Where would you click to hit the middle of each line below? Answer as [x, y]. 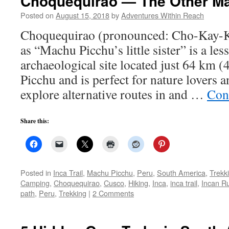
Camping [35, 183]
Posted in [36, 173]
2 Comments [113, 193]
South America [181, 173]
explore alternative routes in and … [114, 94]
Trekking [73, 193]
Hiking [138, 183]
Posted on [37, 15]
